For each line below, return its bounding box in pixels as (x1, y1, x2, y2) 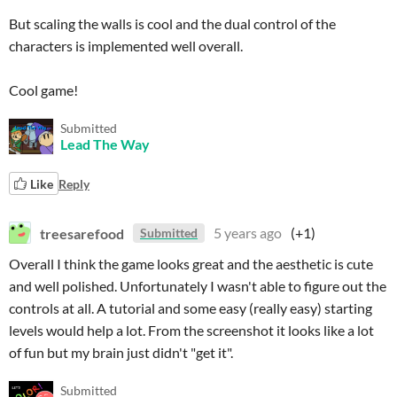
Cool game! (9, 82, 78, 98)
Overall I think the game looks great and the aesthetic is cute (9, 255, 373, 272)
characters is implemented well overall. (9, 37, 243, 54)
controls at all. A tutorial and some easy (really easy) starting (9, 300, 372, 316)
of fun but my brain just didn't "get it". (9, 344, 233, 361)
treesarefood (40, 224, 124, 241)
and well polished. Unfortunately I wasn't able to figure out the (9, 277, 386, 294)
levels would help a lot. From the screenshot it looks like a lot (9, 322, 374, 339)
